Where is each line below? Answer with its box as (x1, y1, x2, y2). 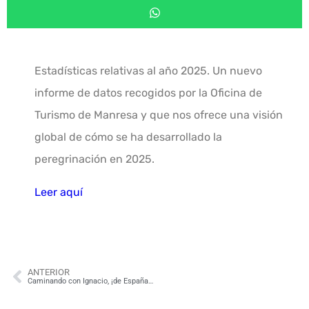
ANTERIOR (28, 266, 70, 277)
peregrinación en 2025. (34, 152, 154, 166)
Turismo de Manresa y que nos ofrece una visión (34, 108, 283, 121)
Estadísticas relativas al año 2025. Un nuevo (34, 63, 262, 77)
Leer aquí (34, 185, 83, 199)
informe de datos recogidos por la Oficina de (34, 86, 262, 99)
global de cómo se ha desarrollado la (34, 130, 222, 143)
